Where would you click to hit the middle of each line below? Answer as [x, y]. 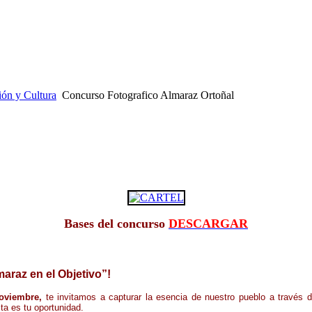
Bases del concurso [115, 223]
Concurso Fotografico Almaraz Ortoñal [148, 95]
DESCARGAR [208, 223]
